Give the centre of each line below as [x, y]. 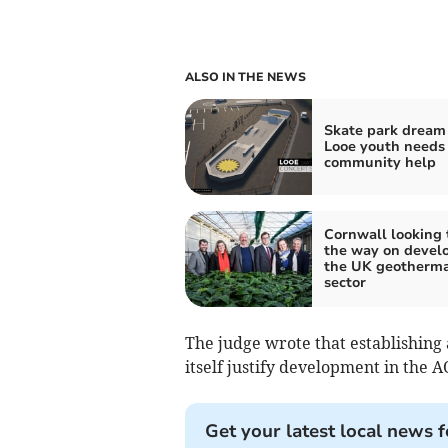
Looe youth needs [384, 146]
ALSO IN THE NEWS [245, 76]
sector [344, 282]
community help [379, 162]
